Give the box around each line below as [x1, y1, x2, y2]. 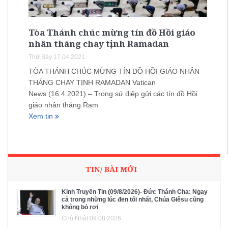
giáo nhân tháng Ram [28, 101, 98, 109]
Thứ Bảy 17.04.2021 [28, 53, 85, 61]
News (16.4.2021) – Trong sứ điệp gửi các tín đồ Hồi [28, 90, 197, 98]
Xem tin [28, 112, 55, 121]
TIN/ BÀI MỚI [85, 163, 137, 174]
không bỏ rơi [62, 203, 98, 211]
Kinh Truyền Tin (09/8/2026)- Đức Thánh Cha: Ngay [62, 188, 208, 195]
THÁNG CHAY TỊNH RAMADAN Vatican [28, 78, 156, 87]
